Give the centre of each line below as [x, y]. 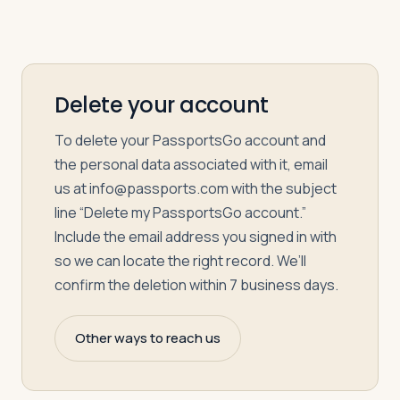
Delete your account [162, 105]
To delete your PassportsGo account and [190, 140]
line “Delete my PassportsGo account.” [180, 212]
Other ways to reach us [148, 338]
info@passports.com [159, 188]
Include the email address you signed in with [196, 237]
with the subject [284, 188]
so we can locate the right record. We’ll [180, 261]
